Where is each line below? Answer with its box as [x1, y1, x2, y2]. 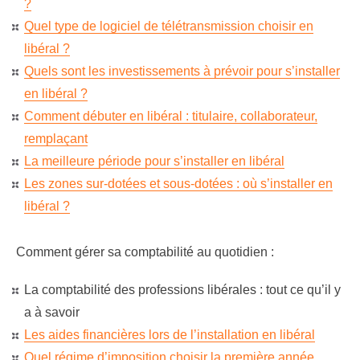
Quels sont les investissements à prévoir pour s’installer [24, 64, 340, 78]
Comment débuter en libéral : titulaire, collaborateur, [24, 109, 317, 123]
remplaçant [24, 132, 88, 145]
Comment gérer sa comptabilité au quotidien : [16, 245, 277, 259]
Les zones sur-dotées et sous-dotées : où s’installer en [24, 177, 333, 190]
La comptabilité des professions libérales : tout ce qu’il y [24, 283, 341, 297]
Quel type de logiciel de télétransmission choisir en [24, 19, 313, 33]
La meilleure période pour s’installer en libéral [24, 154, 284, 168]
